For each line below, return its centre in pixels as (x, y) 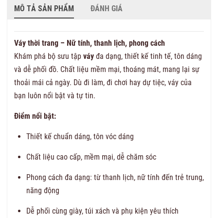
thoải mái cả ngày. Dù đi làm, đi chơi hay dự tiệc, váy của (103, 82)
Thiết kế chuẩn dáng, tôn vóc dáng (80, 136)
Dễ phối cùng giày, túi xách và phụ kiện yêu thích (102, 211)
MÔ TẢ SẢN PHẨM (44, 8)
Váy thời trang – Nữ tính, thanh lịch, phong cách (90, 43)
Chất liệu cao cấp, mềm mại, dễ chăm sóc (91, 157)
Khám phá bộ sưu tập (49, 56)
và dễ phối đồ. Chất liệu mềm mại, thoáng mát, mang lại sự (107, 69)
